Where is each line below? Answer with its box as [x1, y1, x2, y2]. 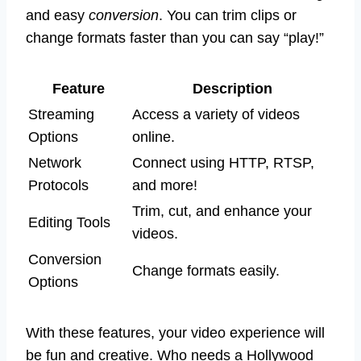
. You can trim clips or [159, 6, 297, 23]
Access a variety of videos [132, 106, 300, 122]
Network [28, 154, 81, 171]
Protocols [28, 176, 89, 193]
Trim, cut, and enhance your [132, 202, 312, 219]
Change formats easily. [132, 262, 280, 279]
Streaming [28, 106, 94, 122]
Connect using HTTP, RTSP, [132, 154, 314, 171]
